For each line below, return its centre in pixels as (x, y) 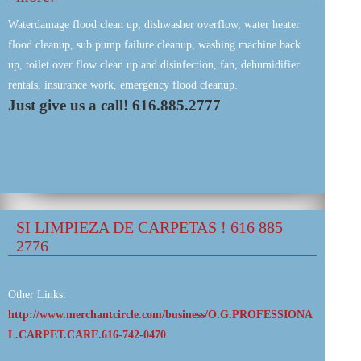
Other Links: (37, 295)
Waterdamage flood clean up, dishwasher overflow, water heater (154, 25)
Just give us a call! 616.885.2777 (114, 105)
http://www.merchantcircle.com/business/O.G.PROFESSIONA (160, 315)
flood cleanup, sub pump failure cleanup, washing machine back (154, 45)
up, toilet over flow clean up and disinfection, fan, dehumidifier (154, 65)
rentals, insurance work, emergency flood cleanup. (123, 85)
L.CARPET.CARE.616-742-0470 (87, 335)
